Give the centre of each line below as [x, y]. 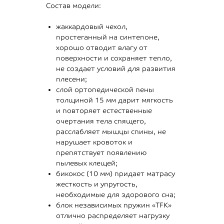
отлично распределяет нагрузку [113, 216]
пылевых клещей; [87, 163]
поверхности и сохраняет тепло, [114, 58]
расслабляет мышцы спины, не [111, 132]
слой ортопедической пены [105, 90]
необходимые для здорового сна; [116, 195]
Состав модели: [73, 6]
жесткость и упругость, [97, 184]
